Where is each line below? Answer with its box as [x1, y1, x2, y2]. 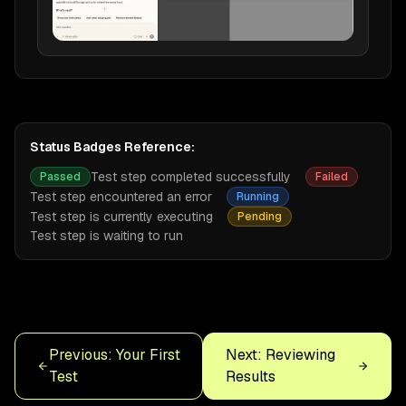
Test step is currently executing [30, 208, 213, 225]
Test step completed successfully [91, 168, 291, 185]
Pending [237, 208, 282, 224]
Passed [40, 169, 81, 184]
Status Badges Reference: [30, 138, 195, 155]
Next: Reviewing [226, 344, 336, 364]
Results [226, 366, 276, 386]
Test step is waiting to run [30, 227, 183, 244]
